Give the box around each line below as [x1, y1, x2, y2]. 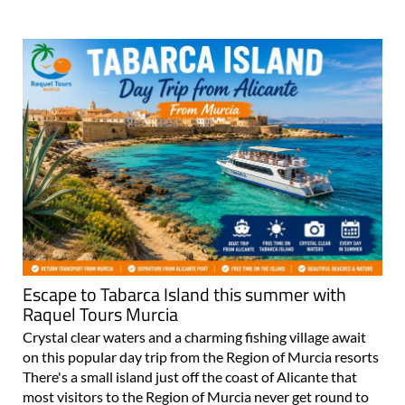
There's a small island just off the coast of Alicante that [23, 368, 357, 386]
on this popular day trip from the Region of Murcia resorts [23, 348, 379, 366]
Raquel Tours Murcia [23, 300, 178, 329]
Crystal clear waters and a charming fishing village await [23, 328, 366, 346]
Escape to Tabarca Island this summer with [23, 280, 346, 309]
